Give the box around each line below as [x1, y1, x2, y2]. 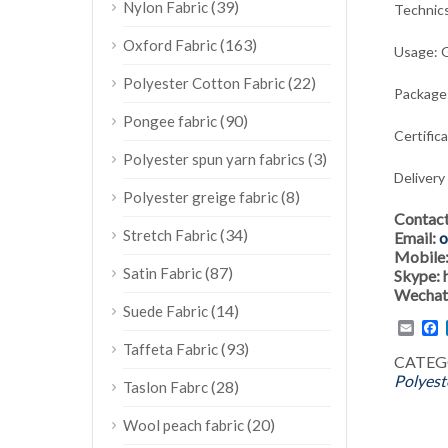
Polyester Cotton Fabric [123, 74, 285, 92]
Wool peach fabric [123, 416, 244, 434]
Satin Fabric [123, 264, 202, 282]
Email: [393, 228, 439, 247]
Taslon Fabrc [123, 378, 208, 396]
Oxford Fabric [123, 36, 217, 54]
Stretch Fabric [123, 226, 217, 244]
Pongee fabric [123, 112, 217, 130]
